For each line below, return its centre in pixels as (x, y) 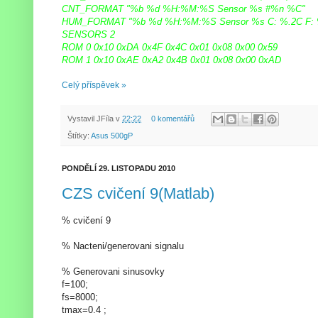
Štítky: (79, 136)
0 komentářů (172, 118)
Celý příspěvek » (94, 85)
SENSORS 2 (88, 34)
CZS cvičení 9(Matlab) (138, 193)
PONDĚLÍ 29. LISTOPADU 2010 (119, 169)
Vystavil (82, 118)
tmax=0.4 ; (84, 309)
